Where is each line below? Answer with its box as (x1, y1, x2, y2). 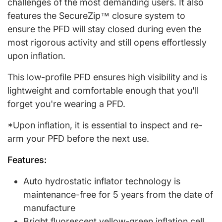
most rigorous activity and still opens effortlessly (7, 37, 207, 48)
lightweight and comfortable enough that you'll (7, 85, 199, 96)
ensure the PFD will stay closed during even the (7, 23, 201, 34)
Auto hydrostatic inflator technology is (23, 175, 180, 186)
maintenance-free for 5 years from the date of (23, 189, 213, 200)
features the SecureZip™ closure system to (7, 10, 185, 21)
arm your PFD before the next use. (7, 133, 149, 144)
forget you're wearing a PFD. (7, 98, 125, 109)
